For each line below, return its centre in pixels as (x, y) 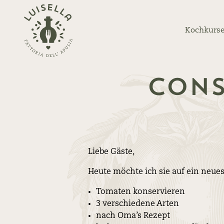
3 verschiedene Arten (137, 204)
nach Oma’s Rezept (133, 216)
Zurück (37, 9)
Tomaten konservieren (140, 192)
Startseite (42, 33)
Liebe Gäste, (111, 152)
